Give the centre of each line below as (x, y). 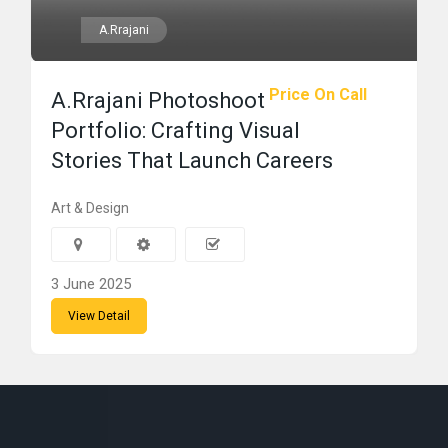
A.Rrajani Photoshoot (158, 100)
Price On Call (318, 94)
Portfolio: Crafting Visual (175, 130)
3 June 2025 (91, 284)
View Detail (99, 316)
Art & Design (90, 208)
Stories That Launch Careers (192, 160)
